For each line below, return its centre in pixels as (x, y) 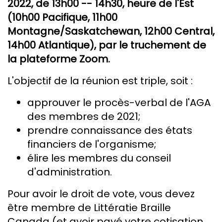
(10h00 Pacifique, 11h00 (62, 18)
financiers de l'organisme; (92, 144)
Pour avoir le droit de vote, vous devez (101, 194)
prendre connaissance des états (110, 131)
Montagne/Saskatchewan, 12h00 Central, (111, 31)
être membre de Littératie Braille (89, 208)
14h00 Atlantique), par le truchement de (107, 45)
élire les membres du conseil (99, 158)
